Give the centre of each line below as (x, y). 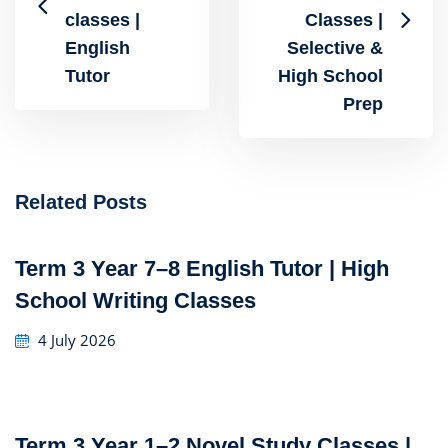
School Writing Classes (135, 300)
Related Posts (81, 202)
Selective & (335, 48)
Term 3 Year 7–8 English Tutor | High (202, 268)
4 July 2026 (77, 340)
